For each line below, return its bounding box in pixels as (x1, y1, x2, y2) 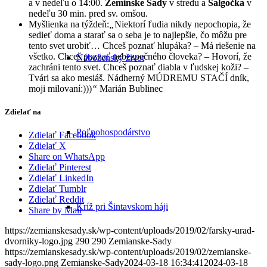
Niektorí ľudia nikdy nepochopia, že (114, 18, 251, 29)
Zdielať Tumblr (29, 184, 86, 194)
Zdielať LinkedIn (29, 173, 94, 184)
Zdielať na (5, 107, 41, 116)
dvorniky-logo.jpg (5, 236, 73, 247)
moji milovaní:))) (29, 83, 92, 94)
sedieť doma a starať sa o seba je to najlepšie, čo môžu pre (29, 29, 247, 40)
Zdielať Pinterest (29, 162, 91, 173)
